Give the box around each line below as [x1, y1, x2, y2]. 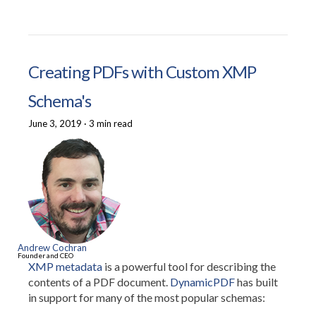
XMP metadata [28, 260, 102, 273]
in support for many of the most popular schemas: [28, 291, 265, 304]
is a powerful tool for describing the [102, 260, 276, 273]
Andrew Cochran [18, 242, 87, 253]
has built [235, 275, 278, 288]
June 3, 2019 [28, 118, 82, 129]
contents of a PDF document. [28, 275, 170, 288]
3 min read [89, 118, 133, 129]
